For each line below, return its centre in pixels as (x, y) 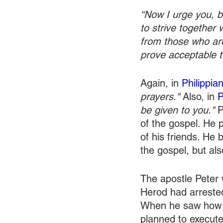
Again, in (161, 83)
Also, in (199, 97)
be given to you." (177, 110)
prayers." (160, 97)
